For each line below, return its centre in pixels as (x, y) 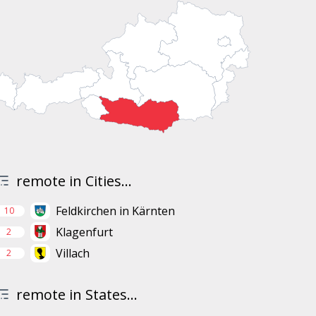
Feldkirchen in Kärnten (115, 211)
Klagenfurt (84, 232)
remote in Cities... (74, 181)
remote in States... (77, 295)
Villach (72, 254)
